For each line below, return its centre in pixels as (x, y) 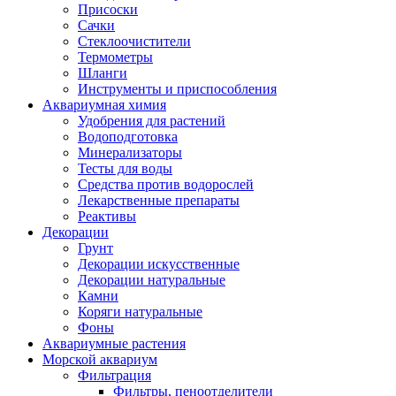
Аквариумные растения (114, 343)
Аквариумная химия (104, 104)
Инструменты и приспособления (177, 88)
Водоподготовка (128, 136)
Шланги (103, 72)
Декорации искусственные (159, 263)
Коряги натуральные (140, 311)
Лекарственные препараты (159, 200)
